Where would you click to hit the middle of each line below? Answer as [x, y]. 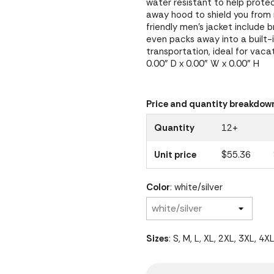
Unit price [175, 155]
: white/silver [196, 187]
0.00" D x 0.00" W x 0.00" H [203, 64]
